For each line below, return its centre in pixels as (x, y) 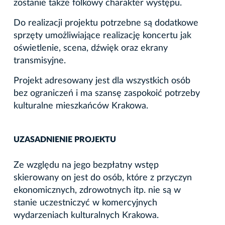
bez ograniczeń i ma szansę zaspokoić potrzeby (107, 93)
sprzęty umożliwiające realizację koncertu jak (102, 35)
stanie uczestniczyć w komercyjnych (85, 203)
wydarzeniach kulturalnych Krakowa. (86, 215)
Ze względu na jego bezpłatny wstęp (86, 165)
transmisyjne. (40, 61)
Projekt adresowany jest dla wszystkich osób (102, 81)
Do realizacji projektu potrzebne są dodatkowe (106, 23)
